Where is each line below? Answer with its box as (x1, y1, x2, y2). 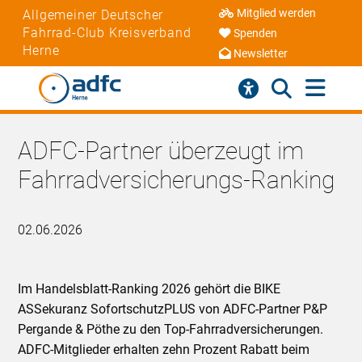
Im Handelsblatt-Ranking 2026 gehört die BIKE (18, 281, 281, 297)
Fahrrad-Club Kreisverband (23, 24, 192, 40)
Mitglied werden (237, 6, 317, 21)
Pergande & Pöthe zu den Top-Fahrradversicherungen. (18, 322, 324, 338)
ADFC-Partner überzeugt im (18, 137, 305, 166)
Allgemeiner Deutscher (23, 6, 164, 23)
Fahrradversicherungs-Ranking (18, 166, 335, 195)
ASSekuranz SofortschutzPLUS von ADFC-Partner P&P (18, 301, 328, 318)
